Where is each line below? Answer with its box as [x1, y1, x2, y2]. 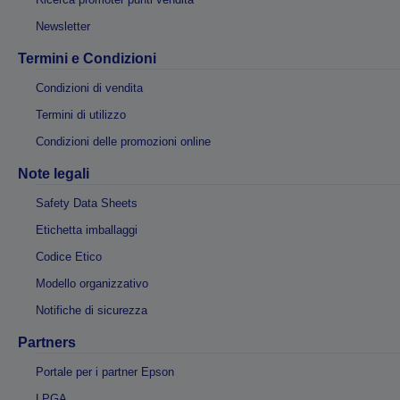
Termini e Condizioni [18, 50, 156, 66]
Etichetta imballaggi [36, 222, 137, 237]
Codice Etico [36, 249, 102, 263]
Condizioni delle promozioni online [36, 134, 211, 148]
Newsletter [36, 19, 90, 33]
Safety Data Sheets [36, 196, 137, 210]
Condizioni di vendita [36, 80, 143, 95]
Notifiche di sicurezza [36, 303, 147, 317]
